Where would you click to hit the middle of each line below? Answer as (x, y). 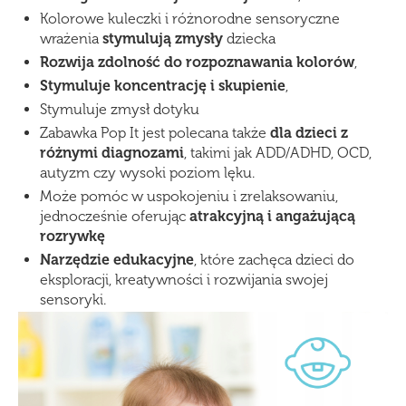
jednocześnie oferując (115, 217)
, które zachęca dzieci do (274, 260)
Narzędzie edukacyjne (117, 260)
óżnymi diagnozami (115, 153)
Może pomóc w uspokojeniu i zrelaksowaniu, (189, 197)
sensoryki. (73, 300)
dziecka (249, 39)
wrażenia (71, 39)
